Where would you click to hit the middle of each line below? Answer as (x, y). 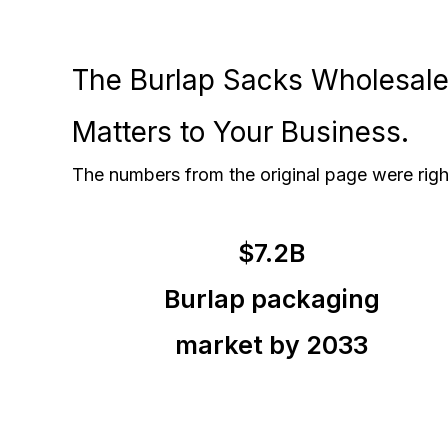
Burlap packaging (271, 299)
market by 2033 (272, 345)
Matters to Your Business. (240, 132)
